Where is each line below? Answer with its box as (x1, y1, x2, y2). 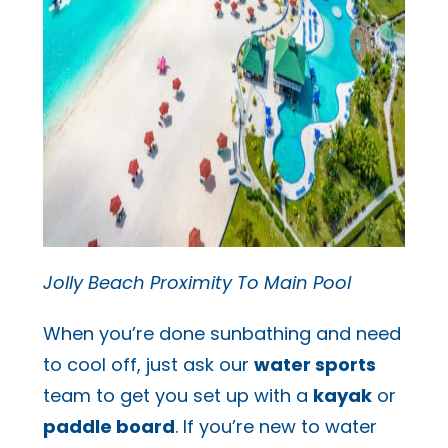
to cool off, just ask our (42, 351, 254, 377)
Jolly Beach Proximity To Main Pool (42, 269, 351, 295)
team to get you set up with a (42, 382, 313, 408)
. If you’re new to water (174, 413, 377, 439)
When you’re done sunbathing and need (42, 320, 401, 346)
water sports (253, 351, 376, 377)
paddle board (42, 413, 175, 439)
